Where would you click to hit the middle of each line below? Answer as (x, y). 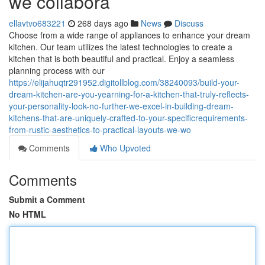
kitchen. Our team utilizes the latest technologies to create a (121, 47)
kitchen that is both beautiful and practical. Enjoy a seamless (122, 59)
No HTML (28, 214)
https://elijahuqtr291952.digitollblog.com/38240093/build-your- (124, 82)
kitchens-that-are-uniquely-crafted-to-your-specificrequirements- (128, 118)
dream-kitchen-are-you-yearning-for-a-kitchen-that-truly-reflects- (129, 94)
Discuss (189, 23)
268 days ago (103, 23)
